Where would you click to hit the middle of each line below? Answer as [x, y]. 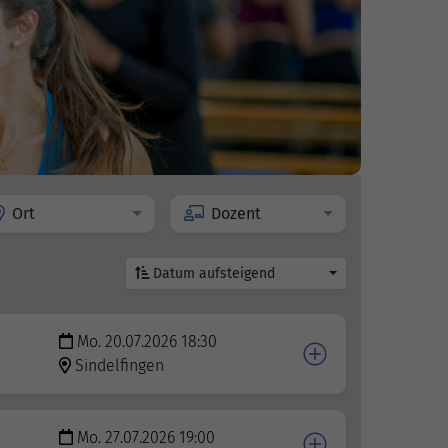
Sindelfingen [119, 366]
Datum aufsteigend [214, 274]
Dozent [235, 214]
